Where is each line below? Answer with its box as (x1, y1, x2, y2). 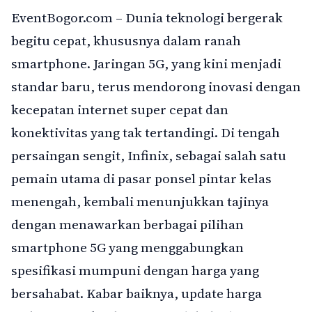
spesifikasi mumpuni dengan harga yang (11, 261, 259, 280)
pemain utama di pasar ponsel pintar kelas (11, 169, 272, 188)
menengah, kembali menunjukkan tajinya (11, 192, 269, 211)
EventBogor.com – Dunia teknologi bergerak (11, 8, 283, 27)
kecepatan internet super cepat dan (11, 100, 228, 119)
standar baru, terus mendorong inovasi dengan (11, 77, 301, 96)
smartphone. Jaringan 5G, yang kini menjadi (11, 54, 281, 73)
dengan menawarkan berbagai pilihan (11, 215, 244, 234)
